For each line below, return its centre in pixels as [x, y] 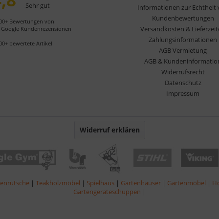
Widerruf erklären [109, 130]
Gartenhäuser [142, 183]
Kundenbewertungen [183, 18]
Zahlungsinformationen [183, 39]
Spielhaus [101, 183]
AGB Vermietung [183, 50]
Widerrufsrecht [183, 72]
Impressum [183, 93]
